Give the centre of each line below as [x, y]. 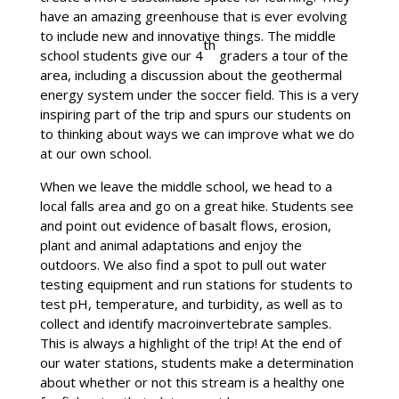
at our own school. [95, 153]
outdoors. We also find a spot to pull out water [183, 264]
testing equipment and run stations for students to [196, 284]
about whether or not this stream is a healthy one [192, 382]
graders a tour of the [281, 55]
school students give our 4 [121, 55]
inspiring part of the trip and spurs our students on [195, 114]
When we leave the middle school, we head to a [186, 186]
